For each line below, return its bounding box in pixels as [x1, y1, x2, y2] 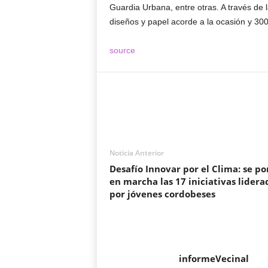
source [109, 45, 135, 55]
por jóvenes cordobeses [109, 188, 215, 200]
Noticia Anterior [109, 148, 164, 158]
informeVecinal [178, 252, 249, 264]
